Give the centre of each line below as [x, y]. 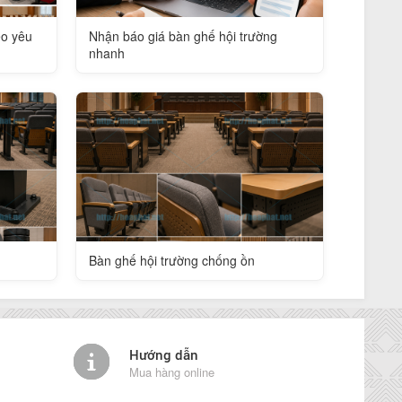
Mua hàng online [172, 371]
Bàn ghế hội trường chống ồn [171, 260]
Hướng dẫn [164, 354]
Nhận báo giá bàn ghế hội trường [183, 36]
